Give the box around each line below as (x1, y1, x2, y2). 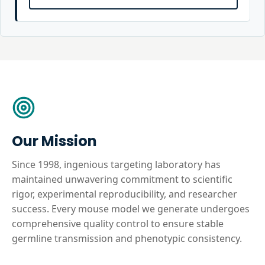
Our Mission (12, 131, 97, 151)
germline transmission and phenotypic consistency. (12, 232, 242, 245)
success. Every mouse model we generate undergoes (12, 202, 250, 215)
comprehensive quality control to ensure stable (12, 217, 224, 230)
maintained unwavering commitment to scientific (12, 173, 232, 186)
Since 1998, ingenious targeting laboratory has (12, 158, 221, 171)
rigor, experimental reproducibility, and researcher (12, 188, 237, 201)
